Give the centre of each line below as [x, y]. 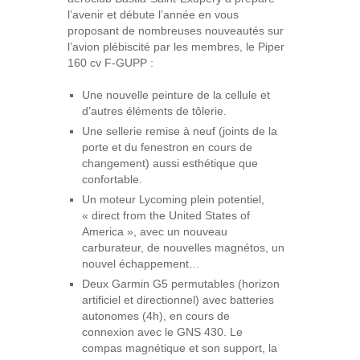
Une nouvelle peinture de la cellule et [176, 95]
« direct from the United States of [166, 215]
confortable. [112, 179]
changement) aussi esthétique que [170, 163]
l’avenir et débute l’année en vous [153, 14]
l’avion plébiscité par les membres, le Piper [176, 47]
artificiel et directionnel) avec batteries [178, 300]
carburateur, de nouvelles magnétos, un [183, 247]
